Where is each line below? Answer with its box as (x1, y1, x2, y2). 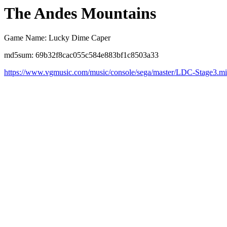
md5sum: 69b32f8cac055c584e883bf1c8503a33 (4, 51, 159, 60)
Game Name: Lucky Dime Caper (4, 33, 110, 43)
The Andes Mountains (4, 4, 156, 22)
